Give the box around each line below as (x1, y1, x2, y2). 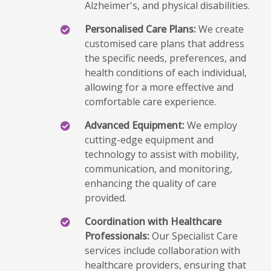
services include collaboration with (85, 244, 240, 257)
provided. (85, 191, 126, 204)
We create (196, 22, 244, 36)
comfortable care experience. (85, 95, 216, 108)
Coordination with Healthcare (85, 215, 221, 228)
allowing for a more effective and (85, 80, 233, 94)
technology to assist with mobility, (85, 148, 239, 161)
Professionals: (85, 229, 149, 243)
